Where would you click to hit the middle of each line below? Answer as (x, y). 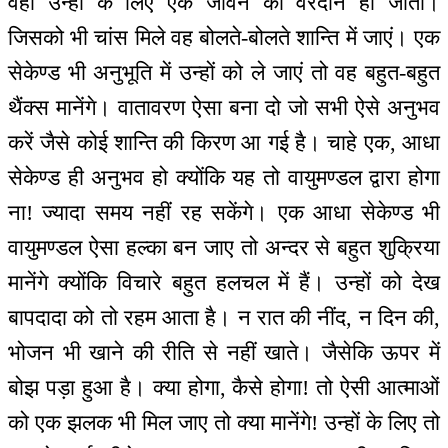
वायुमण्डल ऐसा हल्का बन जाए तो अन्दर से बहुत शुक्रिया (224, 248)
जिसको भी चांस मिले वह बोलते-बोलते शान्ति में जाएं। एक (224, 38)
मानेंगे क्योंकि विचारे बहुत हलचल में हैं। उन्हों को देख (224, 283)
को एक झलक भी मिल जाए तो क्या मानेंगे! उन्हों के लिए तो (224, 423)
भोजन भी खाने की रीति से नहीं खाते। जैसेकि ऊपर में (224, 353)
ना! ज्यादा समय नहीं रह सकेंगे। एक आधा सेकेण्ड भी (224, 213)
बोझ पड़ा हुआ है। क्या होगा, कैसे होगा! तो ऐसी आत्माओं (224, 388)
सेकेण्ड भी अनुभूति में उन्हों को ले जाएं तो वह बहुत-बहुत (224, 73)
